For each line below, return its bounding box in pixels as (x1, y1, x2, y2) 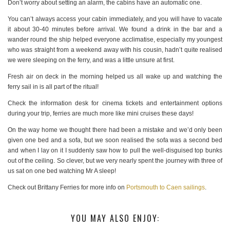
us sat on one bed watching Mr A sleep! (8, 167, 116, 175)
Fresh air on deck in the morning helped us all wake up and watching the (8, 72, 222, 80)
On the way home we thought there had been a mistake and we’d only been (8, 126, 222, 133)
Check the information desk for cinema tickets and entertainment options (8, 99, 222, 107)
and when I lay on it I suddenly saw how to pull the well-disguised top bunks (8, 146, 222, 154)
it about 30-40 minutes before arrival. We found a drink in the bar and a (8, 25, 222, 33)
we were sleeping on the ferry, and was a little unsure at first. (8, 56, 175, 64)
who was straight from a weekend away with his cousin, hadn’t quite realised (8, 46, 222, 53)
